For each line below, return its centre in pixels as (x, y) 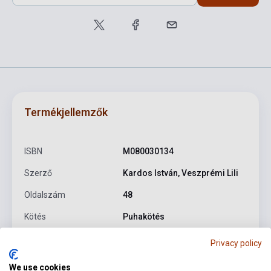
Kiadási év (43, 260)
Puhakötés (143, 216)
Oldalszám (45, 194)
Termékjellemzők (66, 112)
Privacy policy (236, 243)
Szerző (38, 173)
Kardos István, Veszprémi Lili (180, 173)
